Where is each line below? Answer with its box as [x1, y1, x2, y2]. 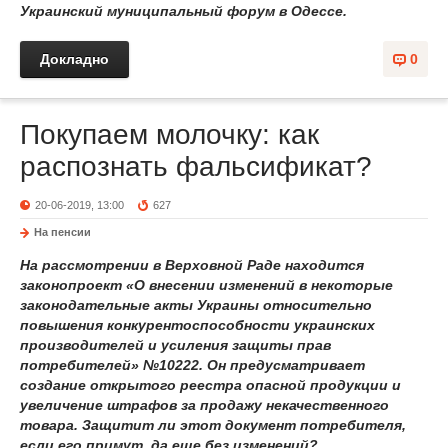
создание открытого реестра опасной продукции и [20, 377, 401, 393]
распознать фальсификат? [20, 151, 372, 182]
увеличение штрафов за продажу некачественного [20, 397, 389, 413]
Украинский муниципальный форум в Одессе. [20, 3, 347, 19]
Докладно [40, 51, 109, 67]
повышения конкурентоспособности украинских [20, 317, 375, 333]
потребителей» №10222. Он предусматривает [20, 357, 365, 373]
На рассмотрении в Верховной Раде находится [20, 257, 368, 273]
